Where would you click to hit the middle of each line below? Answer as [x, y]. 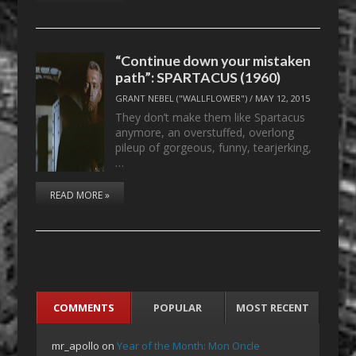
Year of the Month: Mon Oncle [189, 346]
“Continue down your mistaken [213, 60]
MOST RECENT [272, 308]
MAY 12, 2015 [283, 98]
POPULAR [178, 308]
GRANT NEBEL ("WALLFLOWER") [182, 98]
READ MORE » [79, 195]
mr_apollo [76, 346]
